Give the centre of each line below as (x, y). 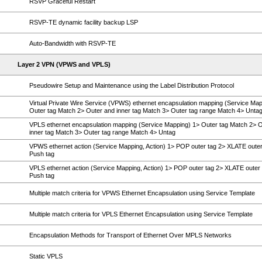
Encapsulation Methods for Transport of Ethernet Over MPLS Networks (130, 235)
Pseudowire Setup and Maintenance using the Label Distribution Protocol (132, 85)
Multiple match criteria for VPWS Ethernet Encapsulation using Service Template (142, 193)
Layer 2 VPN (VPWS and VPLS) (64, 64)
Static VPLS (46, 256)
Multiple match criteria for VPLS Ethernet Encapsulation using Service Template (141, 214)
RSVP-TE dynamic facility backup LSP (84, 22)
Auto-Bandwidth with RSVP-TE (73, 43)
